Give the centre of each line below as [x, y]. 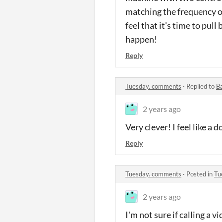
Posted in [200, 174]
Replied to [201, 86]
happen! [141, 39]
